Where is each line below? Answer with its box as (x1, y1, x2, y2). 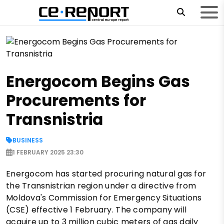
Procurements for (6, 89, 146, 111)
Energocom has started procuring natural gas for (6, 167, 206, 179)
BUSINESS (12, 135, 43, 144)
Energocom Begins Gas (6, 70, 190, 92)
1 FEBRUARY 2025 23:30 (12, 147, 83, 156)
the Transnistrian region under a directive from (6, 179, 196, 191)
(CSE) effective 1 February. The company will (6, 203, 187, 215)
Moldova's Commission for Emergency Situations (6, 191, 202, 203)
